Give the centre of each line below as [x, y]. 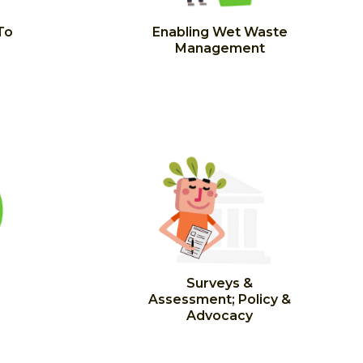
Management [220, 48]
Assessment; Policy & [220, 299]
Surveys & [220, 283]
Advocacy [220, 316]
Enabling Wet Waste [220, 32]
